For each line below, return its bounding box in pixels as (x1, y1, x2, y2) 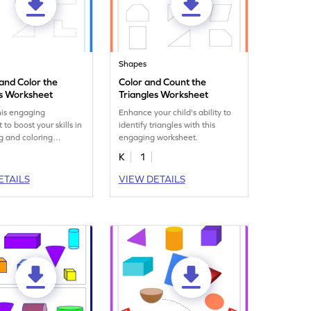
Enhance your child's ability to (119, 108, 232, 117)
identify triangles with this (119, 120, 216, 130)
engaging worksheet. (119, 133, 199, 142)
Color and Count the (119, 76, 207, 87)
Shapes (119, 59, 147, 69)
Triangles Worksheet (119, 89, 209, 100)
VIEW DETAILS (118, 174, 185, 185)
